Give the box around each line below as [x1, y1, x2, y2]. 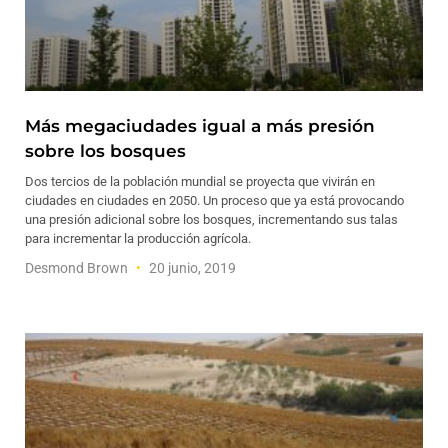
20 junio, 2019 [146, 260, 236, 276]
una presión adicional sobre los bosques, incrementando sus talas [25, 212, 398, 227]
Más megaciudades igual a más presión [25, 116, 375, 136]
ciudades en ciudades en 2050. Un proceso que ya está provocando [25, 193, 404, 208]
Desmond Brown [25, 260, 131, 276]
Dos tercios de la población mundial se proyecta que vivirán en [25, 174, 375, 189]
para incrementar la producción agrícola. [25, 231, 251, 246]
